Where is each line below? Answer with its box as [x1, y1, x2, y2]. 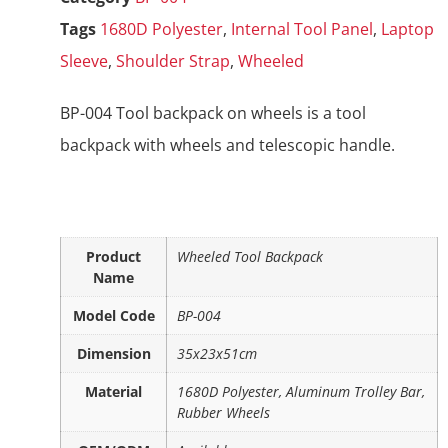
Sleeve [60, 50, 108, 73]
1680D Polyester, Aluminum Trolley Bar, [177, 382, 425, 402]
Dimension [76, 344, 151, 364]
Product [86, 247, 141, 267]
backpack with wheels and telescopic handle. [60, 134, 395, 157]
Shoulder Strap [116, 50, 230, 73]
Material [85, 382, 142, 402]
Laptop [381, 18, 434, 41]
